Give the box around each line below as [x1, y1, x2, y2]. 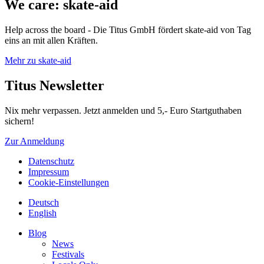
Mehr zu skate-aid [5, 55, 71, 66]
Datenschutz [28, 156, 74, 167]
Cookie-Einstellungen [28, 177, 109, 188]
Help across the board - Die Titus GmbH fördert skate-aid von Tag [5, 25, 251, 35]
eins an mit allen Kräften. [5, 35, 98, 46]
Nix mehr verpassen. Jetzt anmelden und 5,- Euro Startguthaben [5, 105, 242, 116]
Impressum [28, 167, 69, 177]
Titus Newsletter [5, 78, 104, 94]
